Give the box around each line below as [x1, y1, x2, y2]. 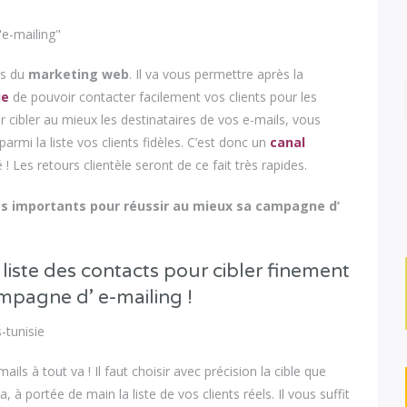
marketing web [28, 65, 130, 84]
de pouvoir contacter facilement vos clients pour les [9, 88, 318, 106]
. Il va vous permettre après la [129, 65, 304, 84]
